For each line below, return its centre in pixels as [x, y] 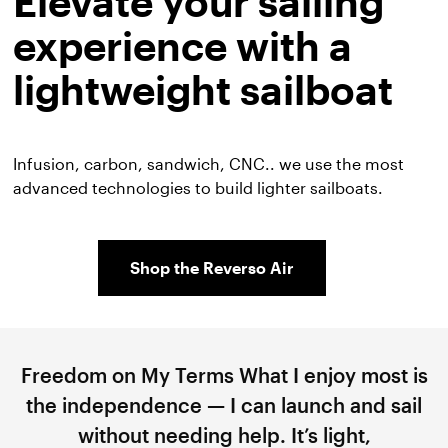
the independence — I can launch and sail [224, 404]
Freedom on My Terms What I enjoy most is [224, 374]
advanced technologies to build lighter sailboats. [198, 187]
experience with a [183, 45]
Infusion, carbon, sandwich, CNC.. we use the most [209, 163]
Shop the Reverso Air [212, 267]
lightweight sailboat [203, 89]
